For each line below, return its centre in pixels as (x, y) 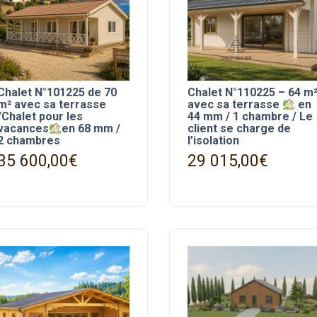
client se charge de (239, 129)
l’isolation (213, 141)
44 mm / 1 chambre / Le (250, 117)
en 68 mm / (91, 129)
